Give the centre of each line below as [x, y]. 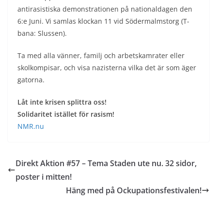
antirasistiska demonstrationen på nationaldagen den [105, 9]
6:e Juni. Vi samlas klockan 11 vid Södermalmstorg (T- [103, 21]
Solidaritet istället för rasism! [66, 114]
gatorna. [31, 79]
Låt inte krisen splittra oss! [62, 102]
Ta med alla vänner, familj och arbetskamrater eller [101, 55]
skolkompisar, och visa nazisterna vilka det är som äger [107, 67]
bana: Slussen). [42, 33]
